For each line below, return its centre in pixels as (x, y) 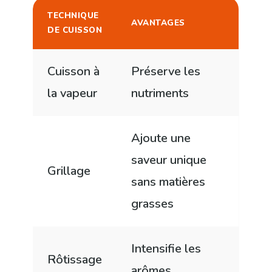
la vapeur (73, 93)
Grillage (69, 171)
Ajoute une (161, 138)
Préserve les (166, 72)
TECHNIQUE (73, 16)
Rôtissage (75, 260)
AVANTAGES (158, 23)
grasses (153, 204)
